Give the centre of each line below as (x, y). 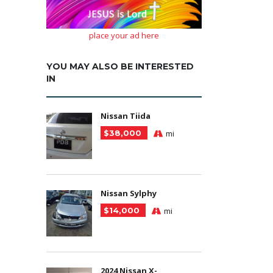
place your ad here (124, 35)
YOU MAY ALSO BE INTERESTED (120, 66)
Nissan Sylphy (129, 193)
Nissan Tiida (126, 115)
